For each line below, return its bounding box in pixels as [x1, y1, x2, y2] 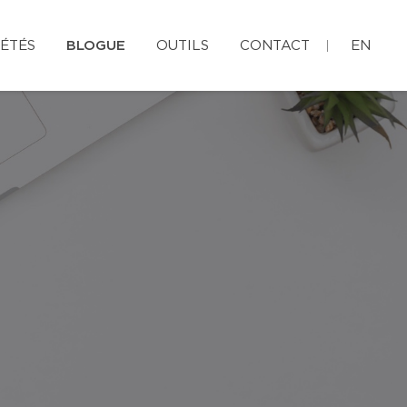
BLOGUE [66, 39, 125, 53]
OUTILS [156, 39, 209, 53]
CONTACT [240, 39, 310, 53]
